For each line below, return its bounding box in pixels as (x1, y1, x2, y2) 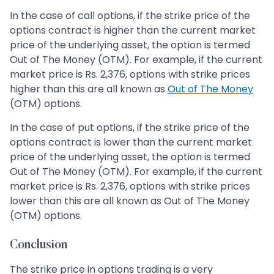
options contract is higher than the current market (10, 23, 256, 38)
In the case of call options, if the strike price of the (10, 9, 250, 23)
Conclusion (10, 239, 67, 252)
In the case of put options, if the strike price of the (10, 120, 250, 135)
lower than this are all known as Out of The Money (10, 194, 250, 209)
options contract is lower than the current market (10, 135, 252, 150)
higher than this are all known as (10, 82, 168, 97)
